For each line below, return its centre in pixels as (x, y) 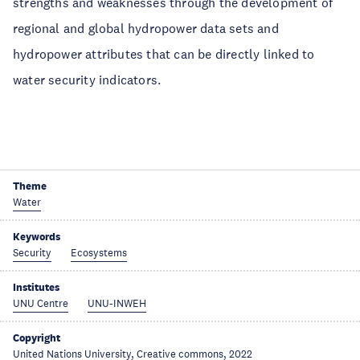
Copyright (37, 338)
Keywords (37, 237)
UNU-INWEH (117, 304)
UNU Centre (41, 304)
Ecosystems (99, 253)
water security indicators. (87, 80)
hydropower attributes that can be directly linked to (164, 54)
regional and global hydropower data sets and (146, 28)
